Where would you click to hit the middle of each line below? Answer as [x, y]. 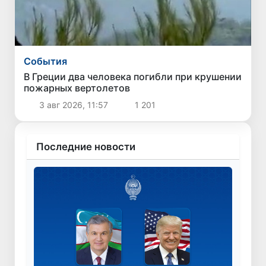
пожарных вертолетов [77, 88]
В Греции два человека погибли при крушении [133, 77]
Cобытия [46, 61]
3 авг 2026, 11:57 [73, 105]
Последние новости [86, 147]
